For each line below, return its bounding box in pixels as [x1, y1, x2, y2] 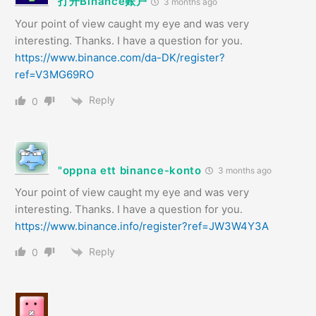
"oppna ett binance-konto [58, 163, 202, 177]
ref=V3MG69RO [15, 68, 94, 82]
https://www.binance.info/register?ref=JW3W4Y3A [15, 219, 269, 233]
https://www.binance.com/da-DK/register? [15, 51, 225, 65]
